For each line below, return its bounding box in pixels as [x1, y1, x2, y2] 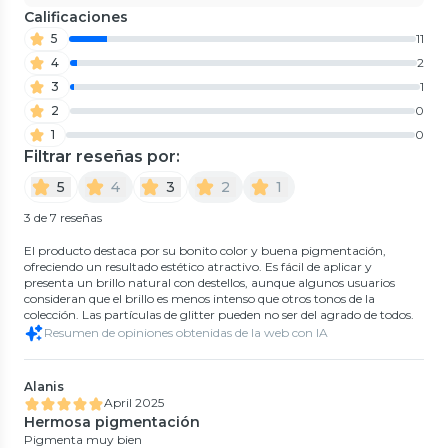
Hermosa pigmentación [24, 412, 200, 431]
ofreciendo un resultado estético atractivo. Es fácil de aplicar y [24, 258, 372, 274]
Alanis [24, 378, 64, 394]
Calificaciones [24, 7, 128, 26]
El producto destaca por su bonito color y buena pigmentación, [24, 242, 386, 258]
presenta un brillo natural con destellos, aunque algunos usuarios [24, 274, 395, 290]
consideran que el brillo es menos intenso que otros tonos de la [24, 290, 375, 306]
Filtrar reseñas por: [24, 146, 180, 166]
